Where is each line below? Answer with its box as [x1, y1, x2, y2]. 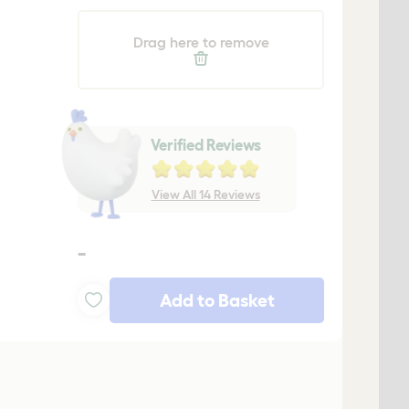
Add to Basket [159, 289, 275, 310]
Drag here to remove [132, 33, 269, 50]
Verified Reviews [150, 135, 261, 153]
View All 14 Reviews [151, 186, 260, 202]
